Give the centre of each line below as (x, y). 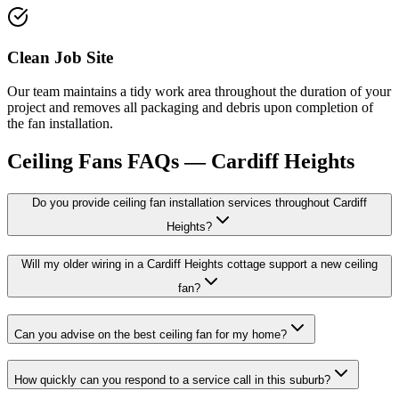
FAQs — (167, 162)
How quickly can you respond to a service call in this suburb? (172, 380)
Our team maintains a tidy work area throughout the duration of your (199, 92)
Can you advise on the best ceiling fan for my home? (151, 334)
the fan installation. (60, 124)
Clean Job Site (60, 57)
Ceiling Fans (65, 162)
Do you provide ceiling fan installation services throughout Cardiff (199, 203)
